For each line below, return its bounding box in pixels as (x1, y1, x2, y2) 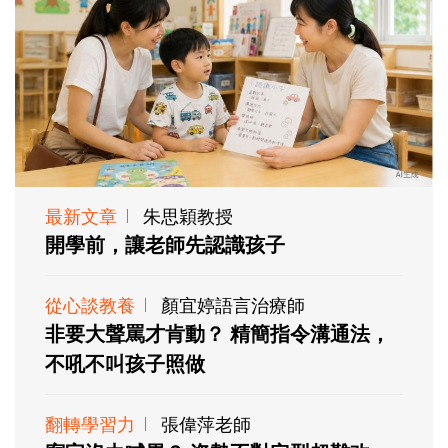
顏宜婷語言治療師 (161, 292, 305, 317)
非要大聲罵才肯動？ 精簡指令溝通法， (45, 319, 390, 347)
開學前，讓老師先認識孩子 (45, 230, 285, 258)
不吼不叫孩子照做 (45, 349, 205, 377)
